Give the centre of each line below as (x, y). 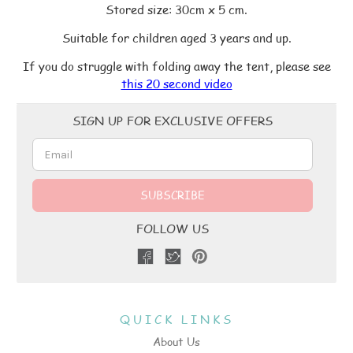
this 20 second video (176, 84)
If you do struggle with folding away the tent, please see (176, 66)
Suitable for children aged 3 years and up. (176, 38)
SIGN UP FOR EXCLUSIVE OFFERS (173, 121)
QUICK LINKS (176, 319)
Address (37, 129)
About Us (176, 342)
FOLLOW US (173, 229)
